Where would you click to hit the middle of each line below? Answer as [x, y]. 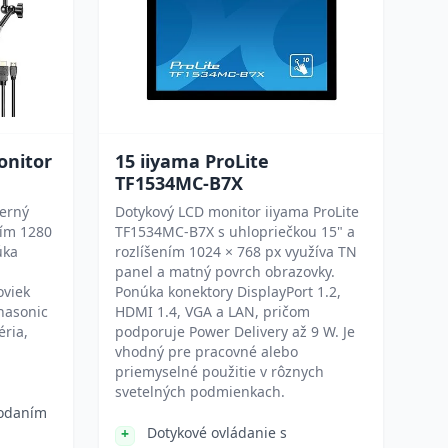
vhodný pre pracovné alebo [206, 351]
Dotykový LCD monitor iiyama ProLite [237, 211]
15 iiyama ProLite [192, 161]
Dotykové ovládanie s [217, 432]
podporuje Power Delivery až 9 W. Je [235, 331]
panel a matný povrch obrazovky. [225, 271]
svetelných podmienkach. [200, 391]
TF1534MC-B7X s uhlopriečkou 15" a [235, 231]
